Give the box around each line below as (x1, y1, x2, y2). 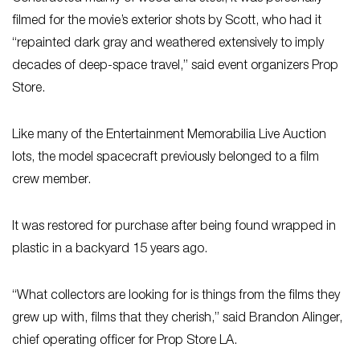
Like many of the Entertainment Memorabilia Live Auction (12, 129, 326, 142)
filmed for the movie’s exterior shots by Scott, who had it (12, 14, 321, 28)
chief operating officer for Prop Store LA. (12, 334, 237, 348)
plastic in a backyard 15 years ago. (12, 243, 207, 256)
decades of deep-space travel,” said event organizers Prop (12, 59, 338, 73)
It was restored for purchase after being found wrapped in (12, 220, 336, 234)
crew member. (12, 174, 91, 187)
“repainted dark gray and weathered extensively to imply (12, 37, 324, 51)
